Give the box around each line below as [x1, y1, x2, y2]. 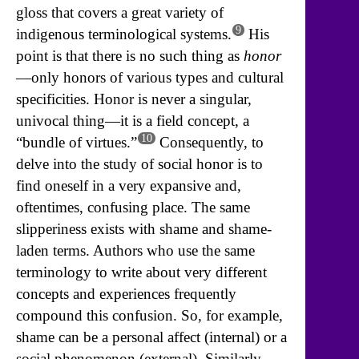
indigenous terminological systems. [16, 26, 232, 43]
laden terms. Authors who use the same [16, 242, 255, 260]
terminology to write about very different [16, 264, 267, 281]
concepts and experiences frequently [16, 285, 236, 303]
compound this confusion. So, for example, [16, 307, 283, 325]
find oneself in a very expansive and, [16, 177, 241, 195]
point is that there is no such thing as [16, 47, 244, 65]
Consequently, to [155, 134, 264, 151]
